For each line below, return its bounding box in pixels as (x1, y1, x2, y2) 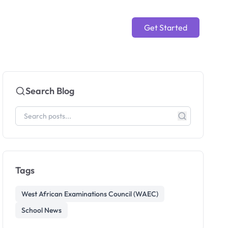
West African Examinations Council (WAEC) (21, 189, 159, 198)
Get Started (144, 22, 187, 33)
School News (21, 206, 62, 215)
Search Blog (25, 85, 75, 97)
